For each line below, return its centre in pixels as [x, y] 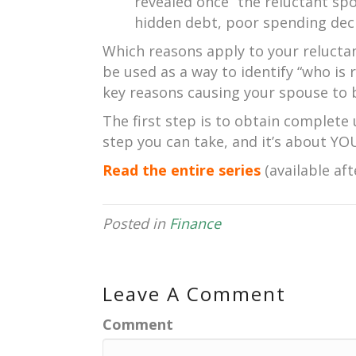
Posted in [136, 223]
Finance [195, 223]
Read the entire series [182, 170]
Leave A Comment [194, 294]
